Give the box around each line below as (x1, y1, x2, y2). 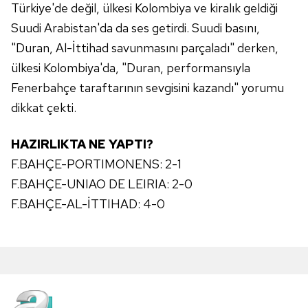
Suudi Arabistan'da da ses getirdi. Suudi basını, (11, 20, 260, 36)
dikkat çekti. (11, 100, 76, 115)
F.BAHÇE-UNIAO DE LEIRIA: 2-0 (11, 176, 192, 192)
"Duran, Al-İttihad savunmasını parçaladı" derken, (11, 40, 278, 56)
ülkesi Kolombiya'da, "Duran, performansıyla (11, 60, 250, 76)
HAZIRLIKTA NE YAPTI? (11, 136, 153, 152)
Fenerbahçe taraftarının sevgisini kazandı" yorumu (11, 80, 284, 96)
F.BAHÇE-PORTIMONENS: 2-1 (11, 156, 181, 172)
